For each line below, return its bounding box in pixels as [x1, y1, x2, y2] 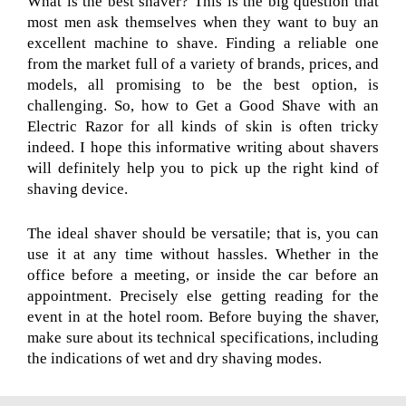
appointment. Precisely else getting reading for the [27, 286, 379, 304]
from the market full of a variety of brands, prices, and [27, 55, 379, 73]
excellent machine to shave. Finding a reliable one [27, 34, 379, 53]
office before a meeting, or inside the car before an [27, 266, 379, 284]
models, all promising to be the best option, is [27, 76, 379, 94]
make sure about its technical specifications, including [27, 328, 379, 346]
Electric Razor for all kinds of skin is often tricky [27, 118, 379, 136]
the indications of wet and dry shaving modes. [27, 349, 322, 367]
